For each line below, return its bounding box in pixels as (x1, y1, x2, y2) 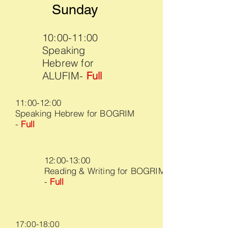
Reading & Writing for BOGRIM (44, 165, 165, 176)
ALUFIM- (42, 69, 87, 82)
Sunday (52, 2, 98, 17)
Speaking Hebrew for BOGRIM (15, 108, 135, 119)
